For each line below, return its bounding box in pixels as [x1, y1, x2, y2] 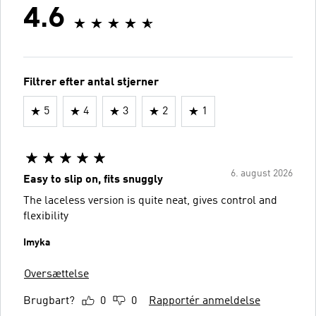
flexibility [23, 210, 68, 222]
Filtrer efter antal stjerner [23, 76, 159, 88]
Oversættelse [24, 268, 89, 280]
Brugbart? [23, 295, 75, 307]
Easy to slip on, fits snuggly [23, 174, 163, 186]
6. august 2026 [231, 168, 293, 178]
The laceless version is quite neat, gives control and [23, 195, 277, 207]
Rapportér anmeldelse [149, 295, 260, 307]
